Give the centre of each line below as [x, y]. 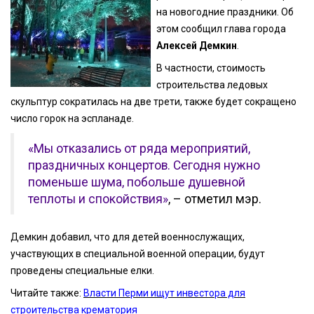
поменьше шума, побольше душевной [137, 182]
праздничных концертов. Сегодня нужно [144, 165]
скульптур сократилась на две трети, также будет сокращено [153, 102]
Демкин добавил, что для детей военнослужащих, [128, 237]
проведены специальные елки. [82, 270]
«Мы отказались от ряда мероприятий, [139, 148]
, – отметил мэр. [215, 199]
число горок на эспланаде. [72, 119]
